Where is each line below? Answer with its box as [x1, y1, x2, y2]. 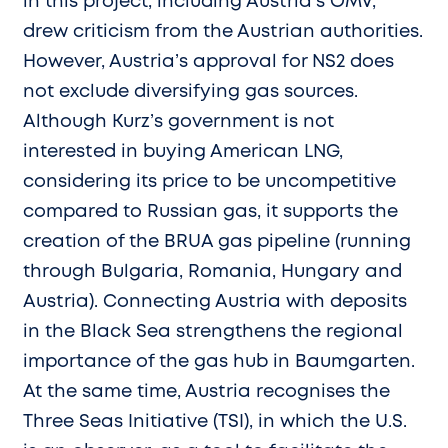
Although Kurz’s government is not [23, 113, 334, 130]
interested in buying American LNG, [23, 143, 343, 160]
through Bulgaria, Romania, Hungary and [23, 263, 402, 280]
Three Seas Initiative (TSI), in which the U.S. [23, 413, 407, 430]
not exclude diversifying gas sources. [23, 83, 358, 100]
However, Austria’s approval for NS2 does [23, 53, 394, 70]
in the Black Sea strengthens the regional [23, 323, 403, 340]
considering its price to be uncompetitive [23, 173, 396, 190]
